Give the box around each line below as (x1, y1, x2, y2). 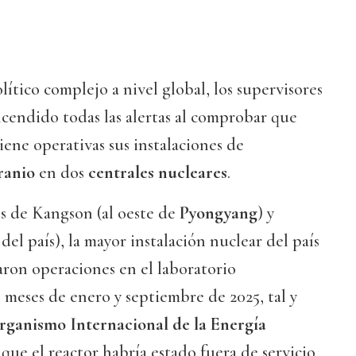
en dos (39, 162, 88, 184)
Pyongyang (180, 203, 257, 224)
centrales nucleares (88, 162, 227, 184)
